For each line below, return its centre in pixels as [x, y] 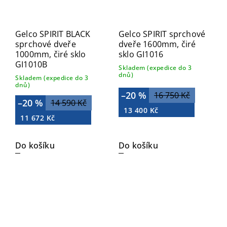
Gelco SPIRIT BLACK [53, 34]
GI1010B [31, 65]
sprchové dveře [46, 44]
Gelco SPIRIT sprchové [162, 34]
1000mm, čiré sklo [51, 54]
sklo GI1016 [141, 54]
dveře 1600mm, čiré [157, 44]
